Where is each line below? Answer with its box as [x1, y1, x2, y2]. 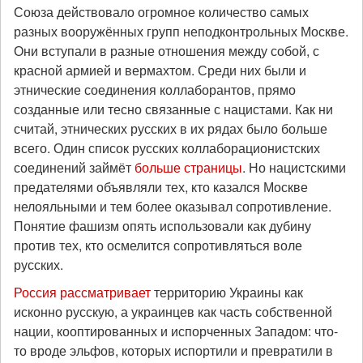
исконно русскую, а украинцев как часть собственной [14, 302, 332, 321]
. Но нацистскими [242, 158, 346, 177]
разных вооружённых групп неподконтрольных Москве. [14, 22, 348, 41]
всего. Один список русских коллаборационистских [14, 139, 320, 157]
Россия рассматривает [14, 283, 151, 301]
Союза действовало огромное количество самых [14, 2, 309, 21]
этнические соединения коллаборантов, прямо [14, 80, 296, 99]
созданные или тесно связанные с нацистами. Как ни [14, 100, 333, 118]
